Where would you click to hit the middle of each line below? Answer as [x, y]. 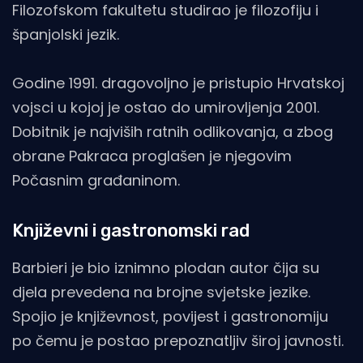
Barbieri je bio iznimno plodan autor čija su [166, 268]
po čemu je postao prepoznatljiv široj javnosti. [178, 341]
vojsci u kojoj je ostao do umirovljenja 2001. [166, 108]
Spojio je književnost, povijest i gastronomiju [170, 317]
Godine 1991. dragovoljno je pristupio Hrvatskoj [178, 83]
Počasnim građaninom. [96, 181]
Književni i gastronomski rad [131, 231]
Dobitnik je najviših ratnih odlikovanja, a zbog [173, 132]
